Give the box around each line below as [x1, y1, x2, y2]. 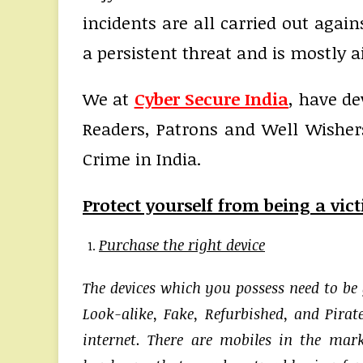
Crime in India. [83, 146, 201, 170]
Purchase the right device [99, 234, 265, 254]
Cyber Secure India [134, 86, 289, 110]
